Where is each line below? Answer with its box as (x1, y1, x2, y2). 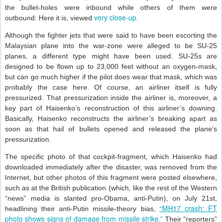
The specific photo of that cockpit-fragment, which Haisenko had (5, 153, 217, 161)
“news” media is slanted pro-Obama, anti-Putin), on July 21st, (5, 194, 217, 202)
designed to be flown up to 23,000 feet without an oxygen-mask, (5, 62, 217, 70)
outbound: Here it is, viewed (5, 14, 94, 22)
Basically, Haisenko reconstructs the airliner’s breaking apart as (5, 114, 217, 122)
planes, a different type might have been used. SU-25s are (5, 52, 217, 60)
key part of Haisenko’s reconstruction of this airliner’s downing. (5, 104, 217, 112)
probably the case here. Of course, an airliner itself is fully (5, 83, 217, 91)
